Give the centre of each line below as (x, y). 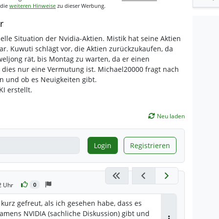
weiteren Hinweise (33, 5)
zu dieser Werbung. (81, 5)
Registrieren (150, 145)
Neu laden (171, 116)
